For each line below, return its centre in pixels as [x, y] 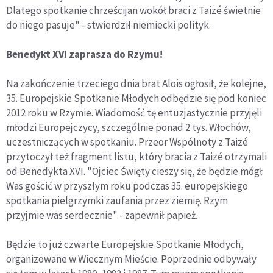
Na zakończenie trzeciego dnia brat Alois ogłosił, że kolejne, [136, 83]
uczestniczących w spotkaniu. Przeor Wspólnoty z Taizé [127, 142]
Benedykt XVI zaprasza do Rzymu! [84, 54]
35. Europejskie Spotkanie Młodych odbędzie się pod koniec [136, 98]
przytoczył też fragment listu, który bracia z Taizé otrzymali [136, 157]
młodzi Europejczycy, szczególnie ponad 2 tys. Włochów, [129, 127]
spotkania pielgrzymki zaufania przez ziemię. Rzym [117, 200]
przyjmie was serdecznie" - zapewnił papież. [102, 215]
